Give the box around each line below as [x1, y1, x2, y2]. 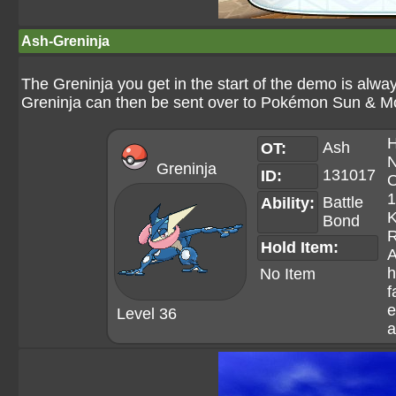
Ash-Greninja [21, 34, 110, 49]
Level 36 [116, 305, 177, 323]
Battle [322, 194, 363, 211]
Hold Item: [260, 239, 339, 256]
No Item [259, 265, 316, 283]
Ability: [260, 194, 315, 212]
